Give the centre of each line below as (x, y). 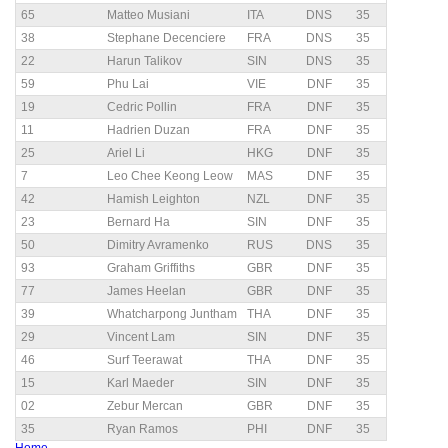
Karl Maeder (140, 383)
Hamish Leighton (153, 199)
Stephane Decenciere (166, 38)
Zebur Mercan (145, 406)
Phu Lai (128, 84)
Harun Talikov (144, 61)
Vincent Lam (141, 337)
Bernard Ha (138, 222)
